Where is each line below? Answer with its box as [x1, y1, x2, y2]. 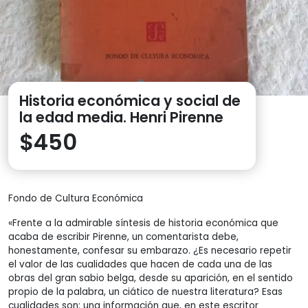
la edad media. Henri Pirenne [19, 107, 223, 127]
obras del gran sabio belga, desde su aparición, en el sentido [8, 271, 293, 285]
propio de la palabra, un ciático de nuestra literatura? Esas [8, 285, 283, 298]
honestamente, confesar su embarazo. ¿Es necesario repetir [8, 243, 291, 257]
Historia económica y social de [19, 90, 241, 111]
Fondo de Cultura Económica [8, 191, 143, 205]
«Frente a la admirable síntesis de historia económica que [8, 216, 278, 230]
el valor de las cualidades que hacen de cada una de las [8, 257, 272, 271]
